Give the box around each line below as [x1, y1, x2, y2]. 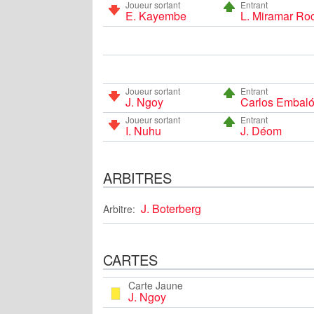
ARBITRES [103, 167, 172, 188]
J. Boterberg [141, 200, 201, 217]
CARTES [103, 249, 158, 270]
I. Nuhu [125, 122, 161, 139]
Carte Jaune [128, 278, 183, 292]
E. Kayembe [125, 7, 186, 24]
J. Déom [240, 122, 282, 139]
